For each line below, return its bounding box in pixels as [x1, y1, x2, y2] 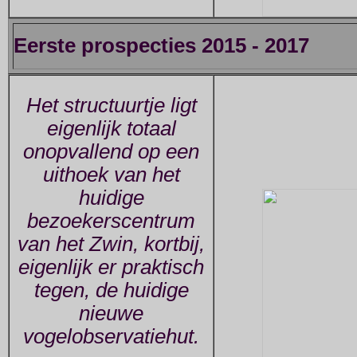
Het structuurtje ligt [25, 94, 197, 117]
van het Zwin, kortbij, [18, 233, 205, 256]
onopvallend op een [23, 140, 199, 163]
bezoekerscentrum [27, 210, 195, 233]
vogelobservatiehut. [23, 325, 199, 348]
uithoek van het [42, 163, 180, 186]
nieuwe [79, 302, 143, 325]
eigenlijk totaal [46, 117, 176, 140]
